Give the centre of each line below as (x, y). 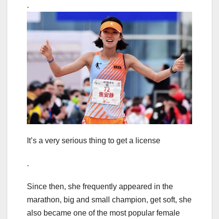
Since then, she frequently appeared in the (100, 187)
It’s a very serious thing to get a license (94, 141)
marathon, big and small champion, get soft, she (109, 200)
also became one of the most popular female (103, 213)
